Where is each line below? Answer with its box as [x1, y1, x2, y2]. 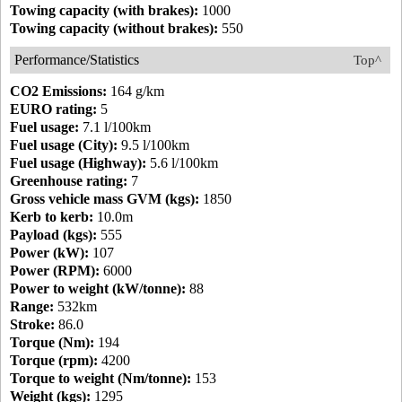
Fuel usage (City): [10, 137, 118, 153]
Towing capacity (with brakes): [10, 3, 198, 18]
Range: [10, 299, 54, 314]
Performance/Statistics [14, 52, 139, 67]
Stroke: [10, 317, 55, 332]
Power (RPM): [10, 263, 100, 278]
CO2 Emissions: [10, 83, 107, 99]
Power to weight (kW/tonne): [10, 281, 186, 296]
